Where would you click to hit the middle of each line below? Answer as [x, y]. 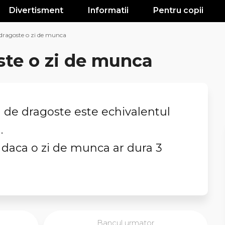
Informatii [108, 10]
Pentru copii [178, 10]
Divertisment [36, 10]
